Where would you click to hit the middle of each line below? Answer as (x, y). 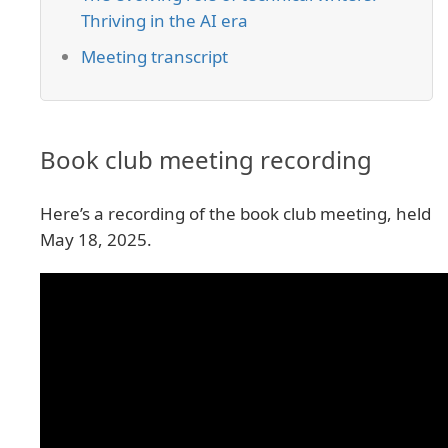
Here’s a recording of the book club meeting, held (235, 214)
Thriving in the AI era (164, 21)
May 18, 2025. (96, 240)
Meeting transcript (154, 57)
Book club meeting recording (206, 160)
